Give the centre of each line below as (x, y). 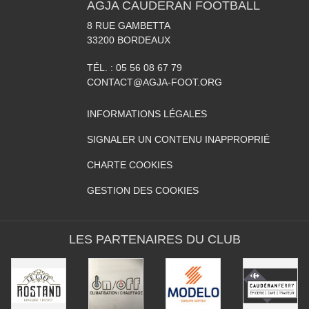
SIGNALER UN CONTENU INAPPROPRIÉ (178, 139)
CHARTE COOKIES (130, 165)
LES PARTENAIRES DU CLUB (154, 239)
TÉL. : (101, 68)
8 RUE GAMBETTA (129, 26)
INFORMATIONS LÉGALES (147, 114)
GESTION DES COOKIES (143, 190)
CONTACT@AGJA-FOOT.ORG (154, 82)
